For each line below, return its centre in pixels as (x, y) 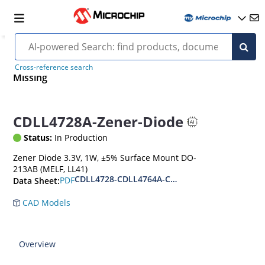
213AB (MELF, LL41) (51, 169)
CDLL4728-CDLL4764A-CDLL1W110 (144, 179)
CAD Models (46, 202)
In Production (80, 137)
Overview (38, 244)
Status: (38, 137)
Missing (30, 78)
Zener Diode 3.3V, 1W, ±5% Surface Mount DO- (105, 157)
